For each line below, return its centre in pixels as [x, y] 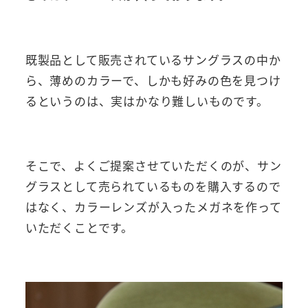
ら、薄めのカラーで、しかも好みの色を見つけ [153, 80]
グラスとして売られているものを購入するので [153, 186]
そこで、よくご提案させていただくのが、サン [153, 166]
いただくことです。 [79, 228]
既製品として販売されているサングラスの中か [153, 60]
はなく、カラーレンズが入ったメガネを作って [153, 207]
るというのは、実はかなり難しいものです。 [147, 101]
